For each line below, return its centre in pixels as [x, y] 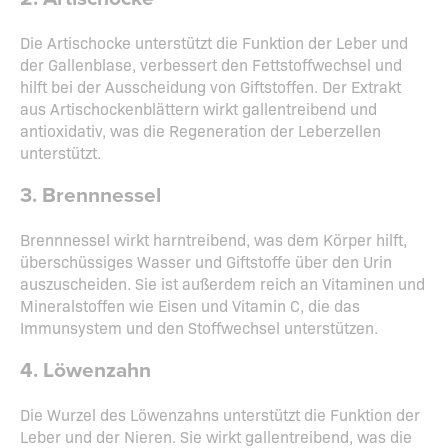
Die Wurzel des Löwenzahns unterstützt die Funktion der [220, 414]
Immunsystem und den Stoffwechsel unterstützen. [199, 327]
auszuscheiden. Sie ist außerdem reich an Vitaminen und [222, 283]
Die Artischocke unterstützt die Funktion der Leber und [214, 42]
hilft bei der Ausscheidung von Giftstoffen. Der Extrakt [210, 86]
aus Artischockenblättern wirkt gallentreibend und [198, 108]
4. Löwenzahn [85, 371]
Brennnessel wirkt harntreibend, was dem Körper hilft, [213, 239]
